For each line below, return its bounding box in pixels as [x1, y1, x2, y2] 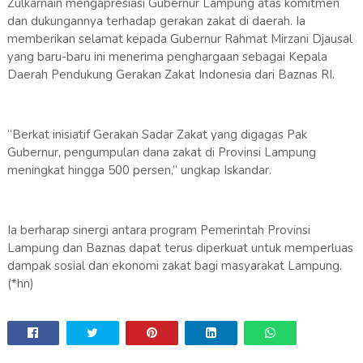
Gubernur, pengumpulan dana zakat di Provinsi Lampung [6, 144, 316, 161]
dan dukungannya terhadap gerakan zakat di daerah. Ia [6, 13, 305, 30]
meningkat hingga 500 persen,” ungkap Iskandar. [6, 162, 271, 179]
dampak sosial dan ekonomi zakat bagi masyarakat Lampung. [6, 258, 342, 275]
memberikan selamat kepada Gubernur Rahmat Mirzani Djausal [6, 31, 352, 48]
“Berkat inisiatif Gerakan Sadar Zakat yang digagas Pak [6, 126, 307, 143]
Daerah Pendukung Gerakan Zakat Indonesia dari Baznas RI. [6, 66, 335, 83]
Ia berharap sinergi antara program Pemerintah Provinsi [6, 222, 310, 239]
